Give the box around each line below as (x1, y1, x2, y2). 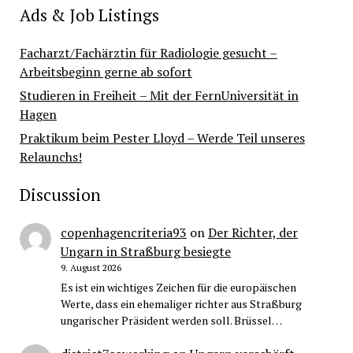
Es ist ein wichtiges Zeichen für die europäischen (60, 280, 296, 295)
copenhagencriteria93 (60, 224, 187, 242)
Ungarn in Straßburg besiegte (60, 243, 231, 261)
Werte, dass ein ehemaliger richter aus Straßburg (60, 296, 302, 312)
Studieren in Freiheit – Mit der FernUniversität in (19, 87, 299, 105)
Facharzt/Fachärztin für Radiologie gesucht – (19, 44, 277, 62)
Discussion (19, 184, 101, 206)
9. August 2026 (60, 262, 121, 274)
